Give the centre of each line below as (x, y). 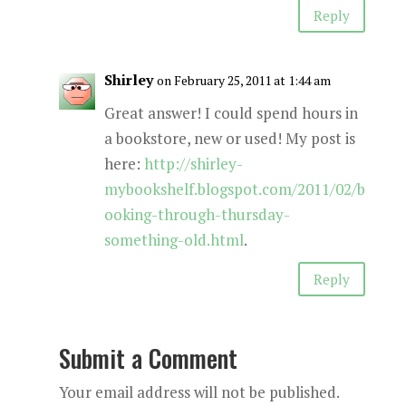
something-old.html (174, 240)
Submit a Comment (148, 358)
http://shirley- (193, 164)
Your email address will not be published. (199, 392)
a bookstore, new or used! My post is (229, 138)
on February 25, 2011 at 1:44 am (243, 80)
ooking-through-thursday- (197, 214)
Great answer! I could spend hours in (231, 113)
